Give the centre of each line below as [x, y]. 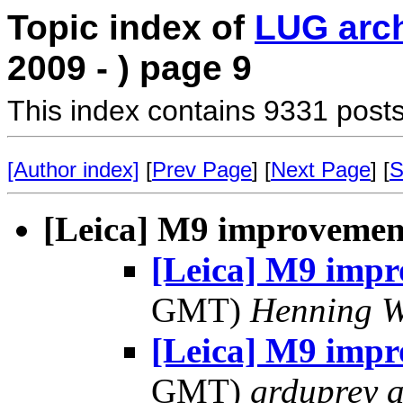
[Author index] [73, 170]
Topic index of [131, 27]
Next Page [321, 170]
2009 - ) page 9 [130, 68]
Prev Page [202, 170]
